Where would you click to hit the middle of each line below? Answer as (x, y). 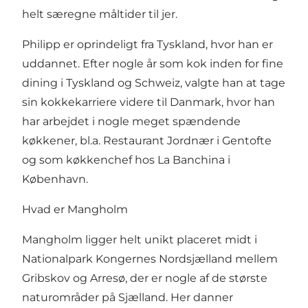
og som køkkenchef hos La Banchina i (126, 160)
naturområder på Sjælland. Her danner (128, 298)
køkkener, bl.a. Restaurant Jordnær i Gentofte (147, 141)
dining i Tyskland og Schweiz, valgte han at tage (154, 83)
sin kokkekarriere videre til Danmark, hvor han (148, 102)
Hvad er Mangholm (75, 210)
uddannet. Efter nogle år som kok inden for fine (153, 64)
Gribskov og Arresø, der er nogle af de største (146, 278)
